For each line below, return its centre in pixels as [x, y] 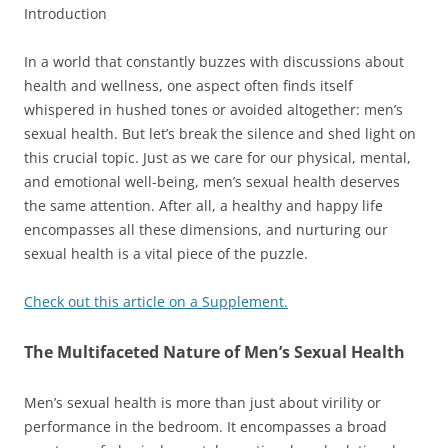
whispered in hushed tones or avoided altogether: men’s [213, 109]
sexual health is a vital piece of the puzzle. [166, 253]
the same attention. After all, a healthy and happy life [203, 205]
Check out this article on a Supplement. [156, 301]
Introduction [65, 13]
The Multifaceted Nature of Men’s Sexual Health [214, 352]
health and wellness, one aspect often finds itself [188, 85]
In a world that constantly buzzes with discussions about [214, 61]
